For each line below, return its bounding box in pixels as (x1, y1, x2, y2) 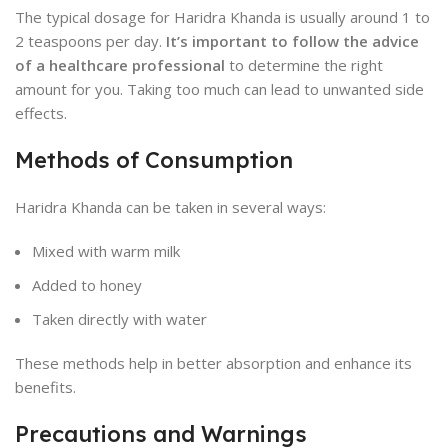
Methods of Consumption (15, 146, 293, 174)
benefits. (15, 377, 76, 397)
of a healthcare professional (15, 55, 225, 75)
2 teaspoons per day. (15, 31, 166, 51)
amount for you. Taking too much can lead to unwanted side (15, 79, 424, 99)
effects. (15, 103, 67, 123)
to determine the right (225, 55, 383, 75)
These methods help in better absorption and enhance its (15, 353, 412, 373)
